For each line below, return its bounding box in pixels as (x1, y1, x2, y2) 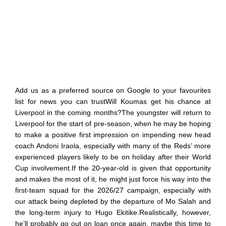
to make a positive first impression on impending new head (15, 130, 211, 139)
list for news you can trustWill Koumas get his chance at (15, 97, 211, 105)
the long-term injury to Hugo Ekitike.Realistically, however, (15, 208, 211, 216)
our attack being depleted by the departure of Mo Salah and (15, 197, 211, 205)
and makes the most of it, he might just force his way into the (15, 175, 211, 183)
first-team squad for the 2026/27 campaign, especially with (15, 186, 211, 194)
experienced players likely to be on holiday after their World (15, 152, 211, 161)
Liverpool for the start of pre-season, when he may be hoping (15, 119, 211, 128)
